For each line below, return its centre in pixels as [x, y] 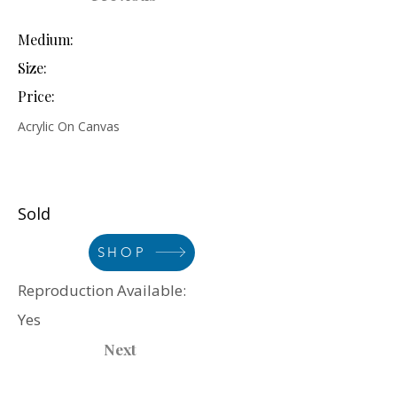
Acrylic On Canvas [69, 126]
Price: [36, 96]
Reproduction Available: [102, 290]
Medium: [46, 39]
